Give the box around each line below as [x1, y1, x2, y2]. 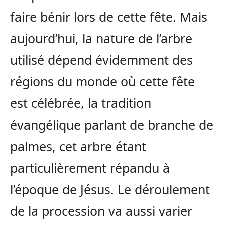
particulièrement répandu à [10, 159, 170, 177]
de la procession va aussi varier [10, 202, 192, 220]
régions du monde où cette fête [10, 73, 195, 90]
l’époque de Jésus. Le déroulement [10, 181, 210, 198]
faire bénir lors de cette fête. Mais [10, 8, 207, 26]
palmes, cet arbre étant [10, 138, 146, 155]
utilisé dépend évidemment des [10, 51, 193, 69]
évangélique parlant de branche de [10, 116, 213, 134]
